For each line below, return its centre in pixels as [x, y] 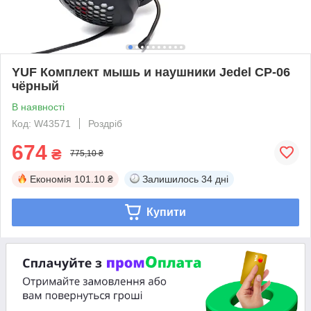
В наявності [38, 107]
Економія [51, 179]
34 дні [215, 179]
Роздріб [105, 123]
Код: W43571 [41, 123]
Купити [166, 212]
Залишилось [170, 179]
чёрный [35, 86]
